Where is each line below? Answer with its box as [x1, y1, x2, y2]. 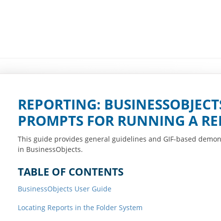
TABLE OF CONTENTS [17, 165, 124, 179]
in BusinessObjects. [17, 145, 85, 154]
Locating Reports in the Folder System [17, 202, 143, 212]
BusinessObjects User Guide [17, 184, 111, 193]
